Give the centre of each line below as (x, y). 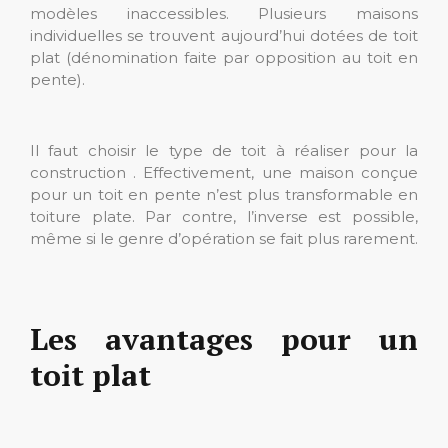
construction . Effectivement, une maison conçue (224, 172)
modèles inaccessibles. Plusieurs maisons (224, 13)
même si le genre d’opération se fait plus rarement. (224, 238)
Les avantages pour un (224, 339)
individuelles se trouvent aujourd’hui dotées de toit (224, 35)
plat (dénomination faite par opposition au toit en (224, 57)
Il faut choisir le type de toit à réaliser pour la (224, 150)
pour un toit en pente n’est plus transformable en (224, 194)
